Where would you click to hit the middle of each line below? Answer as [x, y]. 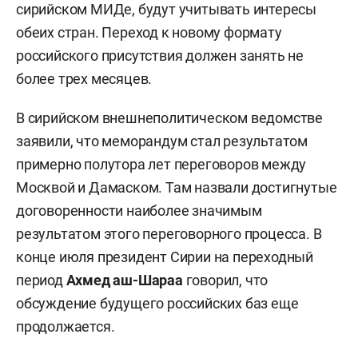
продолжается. [66, 326]
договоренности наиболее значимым [139, 210]
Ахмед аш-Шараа [124, 280]
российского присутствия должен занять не [160, 55]
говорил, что [225, 280]
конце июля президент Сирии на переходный [165, 257]
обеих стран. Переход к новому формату [149, 32]
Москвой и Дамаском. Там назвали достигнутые [177, 187]
